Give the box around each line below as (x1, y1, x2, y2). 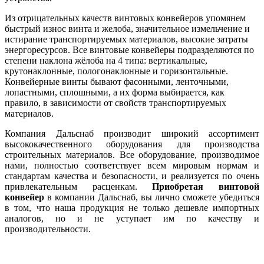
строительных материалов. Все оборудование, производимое (5, 149, 259, 160)
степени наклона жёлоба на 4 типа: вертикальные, (5, 55, 207, 65)
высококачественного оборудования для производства (5, 138, 259, 149)
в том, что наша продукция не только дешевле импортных (5, 202, 259, 213)
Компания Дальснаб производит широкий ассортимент (5, 128, 259, 138)
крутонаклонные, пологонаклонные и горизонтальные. (5, 65, 228, 76)
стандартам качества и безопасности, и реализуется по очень (5, 170, 259, 181)
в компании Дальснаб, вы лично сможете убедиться (44, 192, 259, 202)
